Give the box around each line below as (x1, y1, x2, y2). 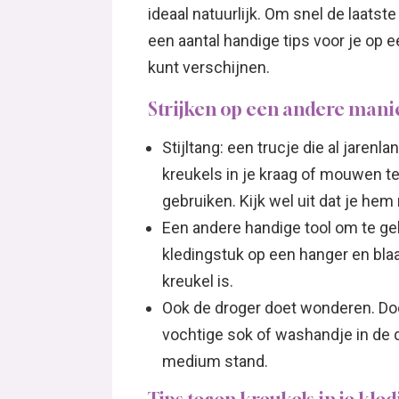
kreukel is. (162, 272, 233, 290)
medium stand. (162, 352, 268, 370)
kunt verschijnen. (148, 58, 270, 77)
